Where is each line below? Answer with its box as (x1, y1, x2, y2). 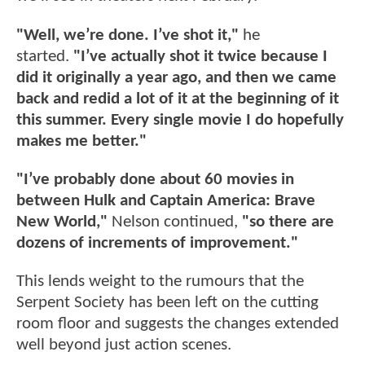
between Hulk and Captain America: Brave (16, 192, 315, 210)
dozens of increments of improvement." (16, 235, 298, 253)
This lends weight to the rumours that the (16, 273, 304, 291)
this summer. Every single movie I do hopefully (16, 111, 344, 129)
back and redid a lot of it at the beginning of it (16, 90, 339, 108)
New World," (16, 213, 108, 231)
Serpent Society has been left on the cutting (16, 294, 319, 312)
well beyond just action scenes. (16, 336, 235, 354)
